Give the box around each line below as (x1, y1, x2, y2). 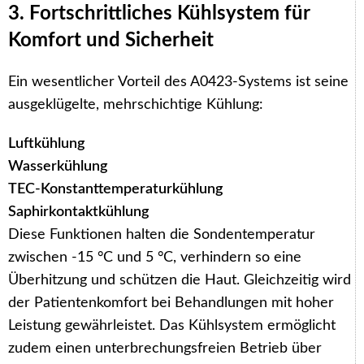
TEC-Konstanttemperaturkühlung (8, 181, 223, 197)
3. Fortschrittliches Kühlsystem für (8, 3, 310, 24)
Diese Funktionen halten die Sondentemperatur (8, 227, 315, 242)
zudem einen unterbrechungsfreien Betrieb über (8, 340, 322, 356)
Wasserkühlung (8, 158, 107, 174)
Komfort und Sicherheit (8, 30, 214, 50)
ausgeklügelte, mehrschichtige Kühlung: (8, 97, 263, 112)
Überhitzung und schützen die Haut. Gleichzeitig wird (8, 272, 351, 288)
